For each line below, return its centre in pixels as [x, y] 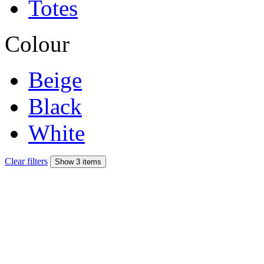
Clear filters [26, 161]
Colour [37, 44]
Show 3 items [78, 161]
